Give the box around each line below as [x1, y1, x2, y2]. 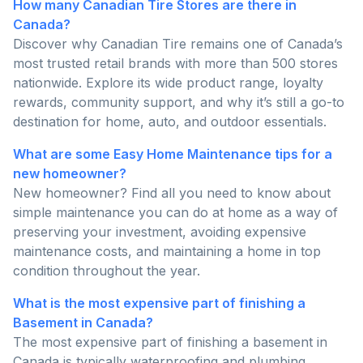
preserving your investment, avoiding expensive [13, 224, 306, 241]
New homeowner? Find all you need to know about [13, 185, 331, 202]
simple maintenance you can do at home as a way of [13, 204, 338, 221]
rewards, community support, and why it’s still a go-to [13, 94, 344, 111]
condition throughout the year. [13, 263, 200, 280]
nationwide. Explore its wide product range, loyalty [13, 75, 323, 92]
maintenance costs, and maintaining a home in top [13, 243, 321, 260]
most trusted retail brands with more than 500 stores [13, 55, 338, 72]
